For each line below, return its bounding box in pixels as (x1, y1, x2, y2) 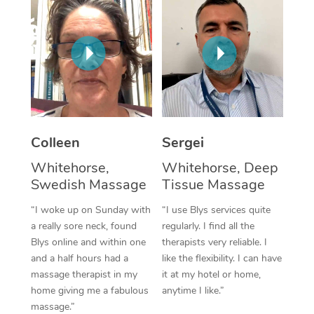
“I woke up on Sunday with (30, 203, 151, 217)
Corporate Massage (191, 18, 302, 35)
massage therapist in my (30, 267, 137, 281)
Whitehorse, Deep (162, 158, 278, 177)
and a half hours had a (30, 251, 128, 265)
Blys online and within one (30, 235, 146, 249)
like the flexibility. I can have (162, 251, 282, 265)
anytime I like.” (162, 283, 224, 297)
